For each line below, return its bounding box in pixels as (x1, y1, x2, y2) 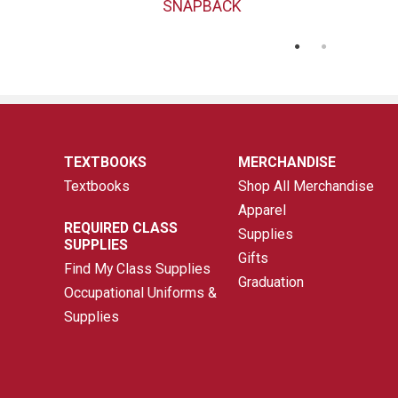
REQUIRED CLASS (64, 219, 179, 236)
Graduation (238, 273, 305, 291)
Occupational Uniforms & (64, 283, 218, 301)
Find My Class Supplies (64, 259, 211, 277)
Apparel (238, 201, 287, 219)
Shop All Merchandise (238, 177, 375, 195)
